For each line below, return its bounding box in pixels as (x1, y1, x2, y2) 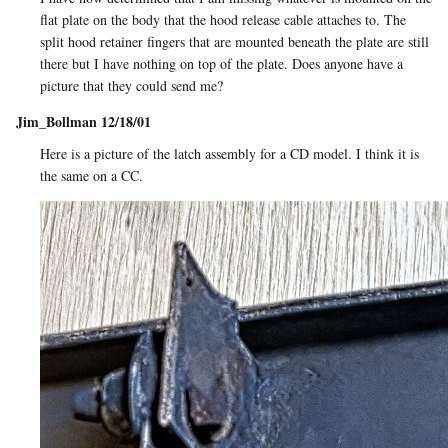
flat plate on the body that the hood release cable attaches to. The (40, 10, 406, 30)
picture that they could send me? (40, 76, 223, 96)
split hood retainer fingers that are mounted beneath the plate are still (40, 32, 429, 52)
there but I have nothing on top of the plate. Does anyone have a (40, 54, 403, 74)
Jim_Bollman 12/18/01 (16, 111, 151, 133)
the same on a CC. (40, 166, 143, 186)
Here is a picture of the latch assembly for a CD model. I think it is (40, 144, 419, 164)
